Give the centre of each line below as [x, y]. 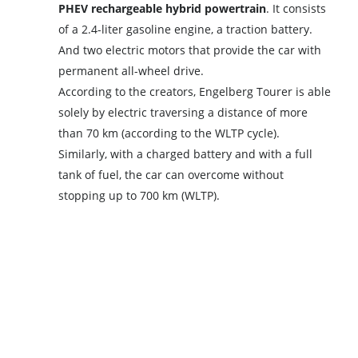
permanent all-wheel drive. [131, 70]
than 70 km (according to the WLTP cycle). [169, 133]
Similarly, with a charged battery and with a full [186, 153]
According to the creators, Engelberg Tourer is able [195, 91]
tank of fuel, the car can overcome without [171, 174]
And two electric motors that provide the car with [190, 50]
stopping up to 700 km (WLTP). [139, 195]
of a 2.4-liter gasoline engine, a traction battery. [186, 29]
